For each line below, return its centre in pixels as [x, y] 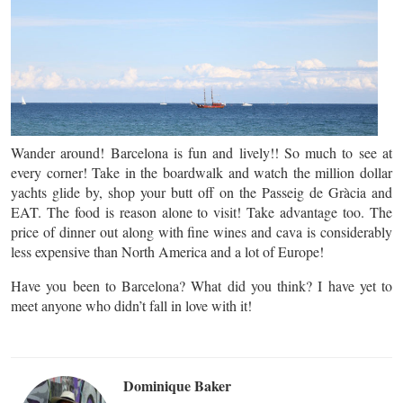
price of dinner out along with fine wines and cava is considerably [201, 232]
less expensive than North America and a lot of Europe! [167, 251]
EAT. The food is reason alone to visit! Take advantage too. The [201, 212]
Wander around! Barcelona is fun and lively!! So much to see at [201, 152]
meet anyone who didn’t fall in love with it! [131, 305]
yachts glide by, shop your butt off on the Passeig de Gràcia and [201, 192]
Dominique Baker [177, 385]
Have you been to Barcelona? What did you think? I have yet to [201, 286]
